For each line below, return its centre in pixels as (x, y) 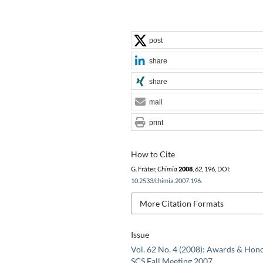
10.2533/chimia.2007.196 (166, 181)
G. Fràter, (144, 169)
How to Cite (153, 154)
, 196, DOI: (216, 169)
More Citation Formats (181, 203)
